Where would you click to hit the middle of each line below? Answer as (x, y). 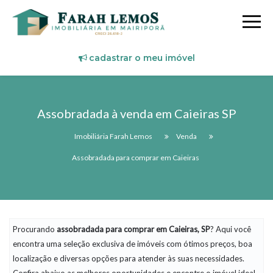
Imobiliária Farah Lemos (113, 136)
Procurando (35, 229)
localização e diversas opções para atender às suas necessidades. (129, 258)
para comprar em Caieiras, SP (158, 229)
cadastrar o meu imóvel (142, 58)
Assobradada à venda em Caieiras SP (136, 113)
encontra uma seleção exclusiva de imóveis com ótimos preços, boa (133, 244)
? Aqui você (231, 229)
